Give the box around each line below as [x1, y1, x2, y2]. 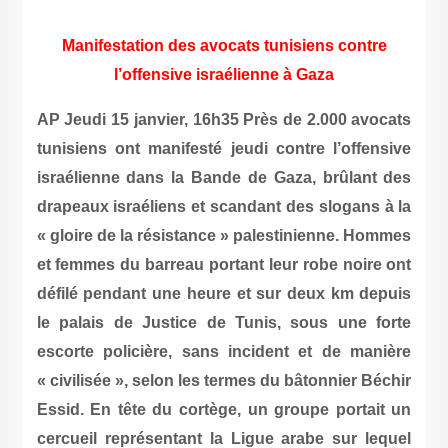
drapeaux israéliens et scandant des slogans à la [36, 198, 412, 216]
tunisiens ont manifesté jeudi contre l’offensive [36, 140, 412, 158]
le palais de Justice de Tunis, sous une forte [36, 314, 412, 332]
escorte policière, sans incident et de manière [36, 343, 412, 361]
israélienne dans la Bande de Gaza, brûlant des [36, 169, 412, 187]
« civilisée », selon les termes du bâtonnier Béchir [36, 372, 412, 390]
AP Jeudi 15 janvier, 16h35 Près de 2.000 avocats [36, 111, 412, 129]
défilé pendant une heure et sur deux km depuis [36, 285, 412, 303]
